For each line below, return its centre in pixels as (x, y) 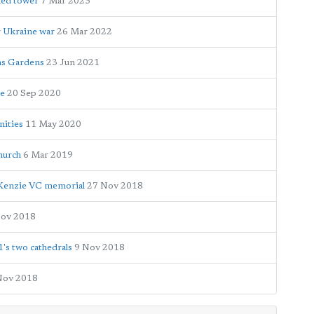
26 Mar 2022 (84, 32)
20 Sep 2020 (34, 94)
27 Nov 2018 (115, 186)
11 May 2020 (53, 124)
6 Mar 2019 (48, 155)
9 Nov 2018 (100, 248)
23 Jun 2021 (73, 63)
